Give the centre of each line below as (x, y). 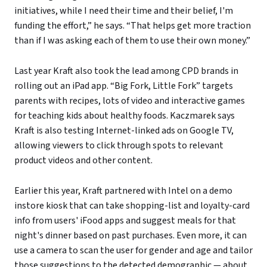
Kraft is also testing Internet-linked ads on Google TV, (124, 131)
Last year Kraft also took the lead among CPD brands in (126, 71)
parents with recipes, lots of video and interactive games (130, 101)
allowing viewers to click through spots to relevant (119, 146)
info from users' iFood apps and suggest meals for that (125, 221)
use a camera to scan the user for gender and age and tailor (133, 251)
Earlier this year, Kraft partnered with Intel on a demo (123, 191)
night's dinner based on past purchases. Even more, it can (131, 236)
